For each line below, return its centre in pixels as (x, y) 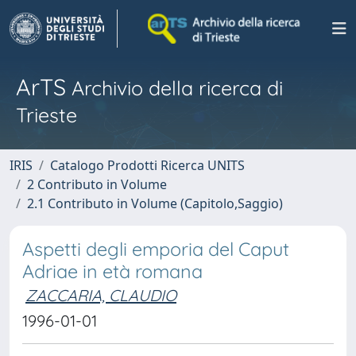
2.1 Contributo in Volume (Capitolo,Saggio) (155, 203)
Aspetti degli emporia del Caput (156, 249)
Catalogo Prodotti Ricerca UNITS (147, 165)
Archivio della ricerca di (174, 88)
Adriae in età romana (112, 271)
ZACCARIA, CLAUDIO (101, 295)
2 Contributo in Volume (97, 184)
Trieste (46, 115)
